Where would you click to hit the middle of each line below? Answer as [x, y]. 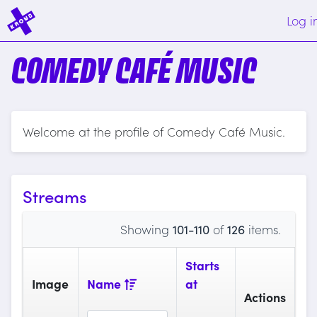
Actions [265, 297]
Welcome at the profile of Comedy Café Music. [154, 132]
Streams [54, 196]
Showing [146, 229]
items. [263, 229]
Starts [202, 265]
